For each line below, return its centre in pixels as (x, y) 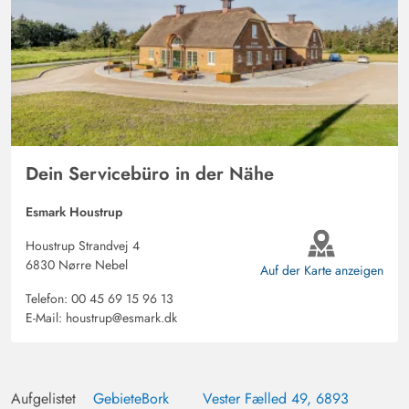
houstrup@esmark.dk (121, 318)
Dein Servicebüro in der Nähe (150, 174)
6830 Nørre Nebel (77, 265)
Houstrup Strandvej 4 (83, 246)
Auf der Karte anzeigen (321, 270)
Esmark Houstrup (74, 212)
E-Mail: (46, 318)
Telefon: (48, 299)
